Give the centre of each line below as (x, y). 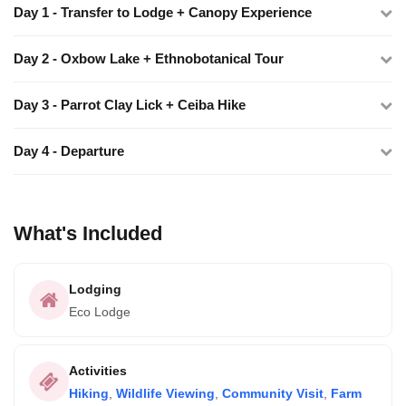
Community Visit (273, 393)
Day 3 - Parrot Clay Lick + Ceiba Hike (130, 105)
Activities (98, 371)
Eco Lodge (100, 312)
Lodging (95, 289)
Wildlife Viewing (165, 393)
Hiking (89, 393)
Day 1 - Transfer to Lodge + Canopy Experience (163, 12)
